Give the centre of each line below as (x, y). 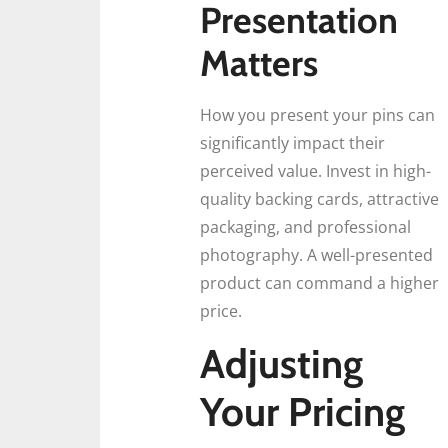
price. (221, 311)
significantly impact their (292, 143)
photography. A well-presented (316, 255)
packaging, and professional (305, 227)
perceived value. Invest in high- (315, 171)
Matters (259, 63)
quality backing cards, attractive (319, 199)
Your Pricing (302, 411)
